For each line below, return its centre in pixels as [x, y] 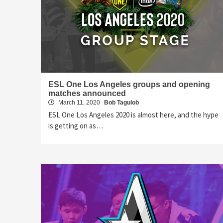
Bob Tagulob [121, 102]
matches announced [87, 93]
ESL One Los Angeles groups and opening [129, 84]
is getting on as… [76, 125]
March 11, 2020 [79, 102]
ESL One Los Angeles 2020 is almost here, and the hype [133, 114]
